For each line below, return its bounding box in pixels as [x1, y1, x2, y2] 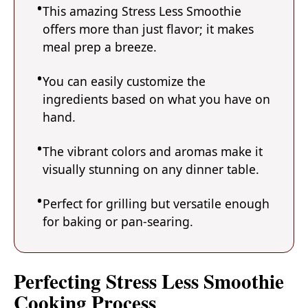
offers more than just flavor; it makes [43, 21, 254, 38]
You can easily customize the [43, 73, 206, 90]
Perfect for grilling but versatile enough [43, 195, 269, 212]
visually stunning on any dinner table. [43, 161, 259, 178]
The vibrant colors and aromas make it [43, 143, 263, 160]
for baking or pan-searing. [43, 213, 193, 230]
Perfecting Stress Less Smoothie [14, 266, 284, 296]
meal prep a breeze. [43, 38, 157, 56]
